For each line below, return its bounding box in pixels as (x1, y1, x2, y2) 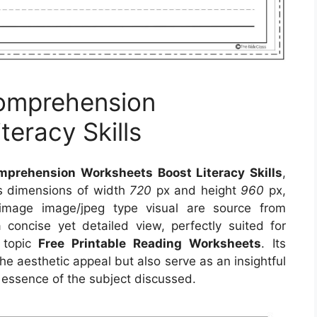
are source (186, 201, 260, 216)
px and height (151, 183, 241, 198)
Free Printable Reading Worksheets (38, 236, 262, 251)
